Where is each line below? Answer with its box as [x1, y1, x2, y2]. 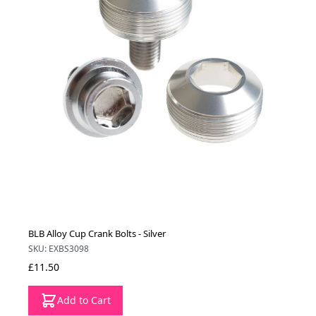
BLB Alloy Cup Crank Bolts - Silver [28, 227, 166, 241]
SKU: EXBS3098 [28, 243, 89, 255]
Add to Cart [57, 293, 111, 308]
